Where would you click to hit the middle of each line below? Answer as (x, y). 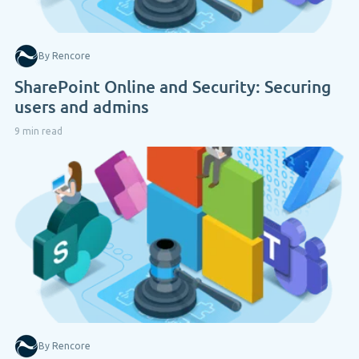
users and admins (82, 106)
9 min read (38, 131)
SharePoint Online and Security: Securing (173, 86)
